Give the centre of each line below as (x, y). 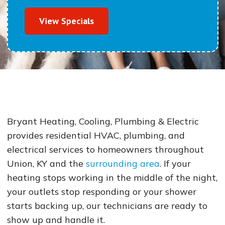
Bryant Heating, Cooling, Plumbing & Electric (103, 121)
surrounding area (123, 163)
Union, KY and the (46, 163)
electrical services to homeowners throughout (105, 149)
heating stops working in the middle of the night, (112, 178)
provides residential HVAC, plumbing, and (96, 135)
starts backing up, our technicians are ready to (107, 206)
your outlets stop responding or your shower (101, 192)
